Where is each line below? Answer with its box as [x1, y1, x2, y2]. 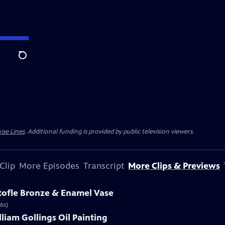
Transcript [83, 160, 124, 171]
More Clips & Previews [128, 160, 220, 171]
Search [18, 56, 43, 66]
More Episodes [19, 160, 79, 171]
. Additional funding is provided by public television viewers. [25, 128, 194, 136]
